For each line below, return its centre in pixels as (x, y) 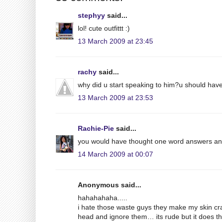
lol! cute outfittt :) (104, 28)
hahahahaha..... (103, 197)
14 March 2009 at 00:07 (115, 154)
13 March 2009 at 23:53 (115, 97)
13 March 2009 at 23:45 (115, 41)
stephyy (91, 15)
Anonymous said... (110, 185)
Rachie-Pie (96, 128)
